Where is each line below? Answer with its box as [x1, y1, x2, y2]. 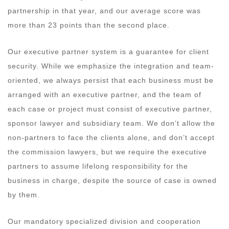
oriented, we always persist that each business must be [8, 76, 214, 84]
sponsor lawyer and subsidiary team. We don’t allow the [8, 119, 215, 127]
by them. [8, 190, 42, 199]
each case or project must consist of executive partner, [8, 104, 212, 113]
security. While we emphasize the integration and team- [8, 61, 214, 70]
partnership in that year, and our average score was [8, 6, 201, 15]
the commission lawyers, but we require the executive [8, 147, 207, 156]
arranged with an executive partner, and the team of [8, 90, 201, 99]
